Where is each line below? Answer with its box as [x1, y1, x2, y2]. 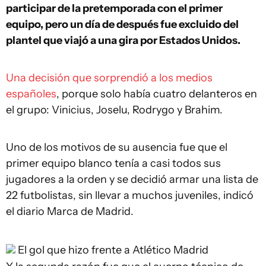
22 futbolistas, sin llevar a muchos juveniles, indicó [6, 189, 254, 202]
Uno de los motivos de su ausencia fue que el [6, 141, 227, 154]
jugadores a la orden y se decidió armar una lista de [6, 173, 258, 186]
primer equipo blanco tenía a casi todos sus [6, 157, 221, 170]
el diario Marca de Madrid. [6, 205, 134, 218]
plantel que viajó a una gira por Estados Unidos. [6, 34, 240, 47]
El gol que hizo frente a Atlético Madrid [18, 243, 208, 256]
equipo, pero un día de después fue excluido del [6, 18, 239, 31]
